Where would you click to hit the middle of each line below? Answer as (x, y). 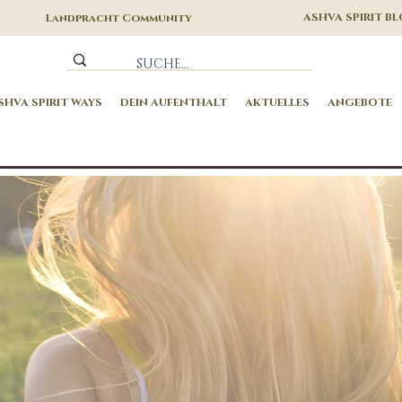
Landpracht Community (119, 17)
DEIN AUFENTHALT (174, 102)
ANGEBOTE (360, 102)
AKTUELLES (278, 102)
